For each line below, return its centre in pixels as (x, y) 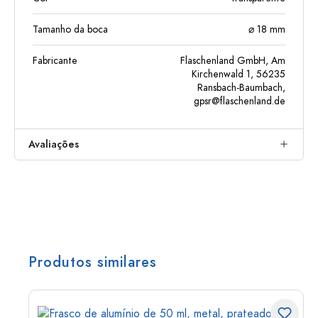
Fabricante (55, 60)
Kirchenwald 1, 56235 (238, 74)
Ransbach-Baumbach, (241, 87)
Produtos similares (93, 262)
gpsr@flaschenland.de (240, 101)
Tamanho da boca (70, 29)
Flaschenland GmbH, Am (233, 60)
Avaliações (54, 144)
